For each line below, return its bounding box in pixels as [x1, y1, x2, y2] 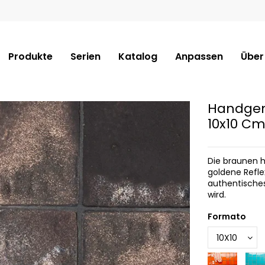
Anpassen [174, 49, 223, 63]
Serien [70, 49, 101, 63]
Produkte [8, 49, 53, 63]
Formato [207, 211, 246, 223]
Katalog [118, 49, 157, 63]
